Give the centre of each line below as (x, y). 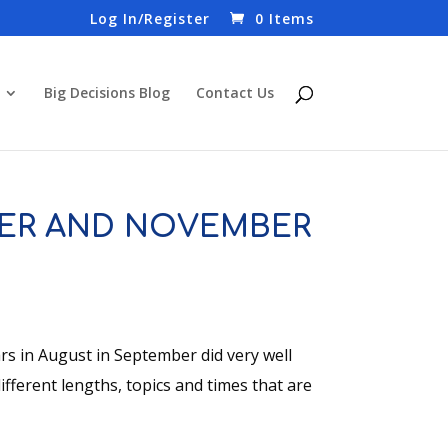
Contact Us (234, 92)
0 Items (284, 18)
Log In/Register (149, 18)
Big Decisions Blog (106, 92)
